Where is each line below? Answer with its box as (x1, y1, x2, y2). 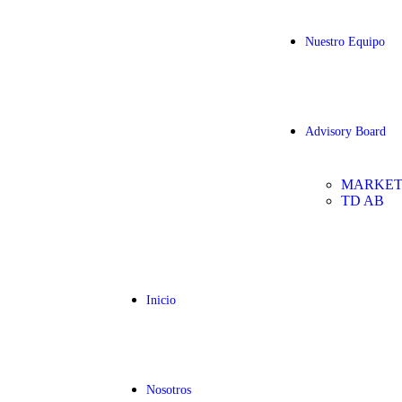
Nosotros (146, 383, 191, 397)
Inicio (146, 293, 176, 307)
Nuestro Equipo (305, 35, 386, 48)
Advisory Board (305, 125, 387, 138)
